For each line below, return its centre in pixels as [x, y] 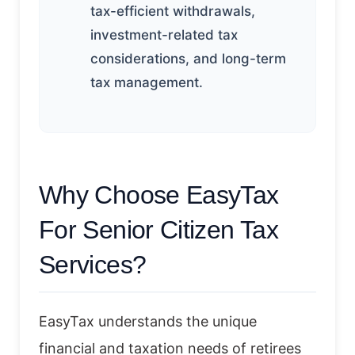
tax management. [147, 82]
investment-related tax [164, 34]
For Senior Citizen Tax [158, 229]
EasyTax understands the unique [148, 321]
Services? [93, 264]
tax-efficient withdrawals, [173, 11]
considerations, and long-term [188, 58]
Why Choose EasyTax [159, 195]
